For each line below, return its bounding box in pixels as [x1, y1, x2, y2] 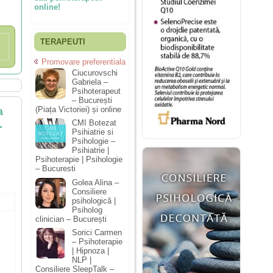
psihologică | [72, 196, 116, 205]
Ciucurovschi [72, 68, 118, 77]
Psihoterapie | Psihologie [35, 155, 122, 165]
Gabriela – [72, 77, 108, 87]
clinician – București [35, 214, 107, 224]
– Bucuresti [35, 164, 76, 174]
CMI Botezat [72, 118, 116, 128]
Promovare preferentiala [41, 57, 126, 66]
